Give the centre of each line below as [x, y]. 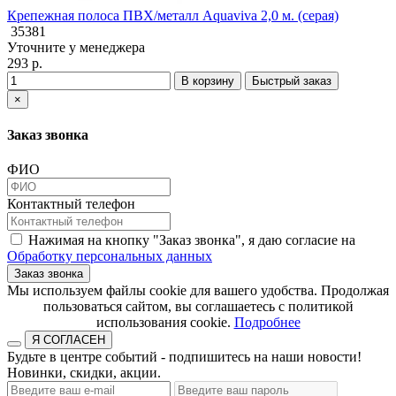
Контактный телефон [71, 204]
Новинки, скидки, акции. [84, 373]
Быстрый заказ [292, 80]
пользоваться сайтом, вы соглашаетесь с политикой [198, 307]
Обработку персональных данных [110, 256]
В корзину [208, 80]
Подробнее [267, 323]
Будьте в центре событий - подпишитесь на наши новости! [184, 357]
